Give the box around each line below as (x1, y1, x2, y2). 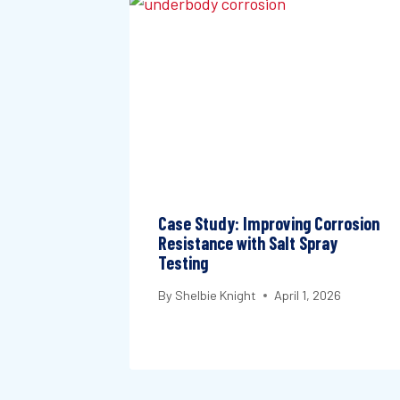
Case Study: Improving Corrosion (158, 212, 379, 234)
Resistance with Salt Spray (158, 231, 337, 254)
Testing (158, 251, 208, 273)
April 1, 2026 (274, 287, 342, 304)
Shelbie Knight (175, 287, 257, 304)
